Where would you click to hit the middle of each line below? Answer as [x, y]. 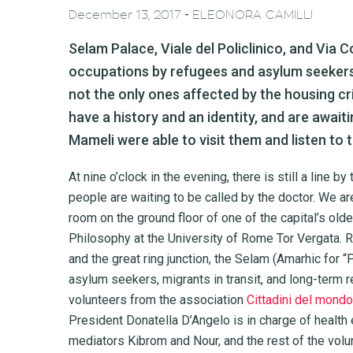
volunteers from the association [156, 300]
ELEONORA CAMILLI [253, 15]
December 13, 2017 [125, 15]
